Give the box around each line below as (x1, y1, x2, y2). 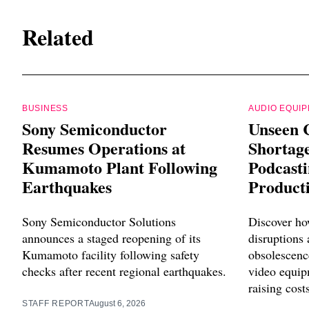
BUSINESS (22, 103, 68, 114)
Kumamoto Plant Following (22, 155, 217, 180)
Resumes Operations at (22, 136, 186, 161)
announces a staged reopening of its (22, 230, 201, 247)
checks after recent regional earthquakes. (22, 263, 226, 280)
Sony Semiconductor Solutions (22, 213, 176, 230)
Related (22, 20, 94, 53)
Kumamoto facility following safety (22, 246, 199, 263)
